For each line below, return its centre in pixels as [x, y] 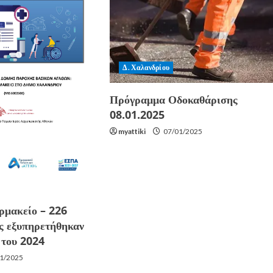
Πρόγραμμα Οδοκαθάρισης [174, 100]
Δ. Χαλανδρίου [146, 68]
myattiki [132, 132]
